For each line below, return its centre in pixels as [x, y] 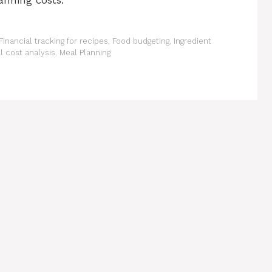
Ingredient [192, 41]
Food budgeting [141, 41]
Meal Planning [85, 53]
